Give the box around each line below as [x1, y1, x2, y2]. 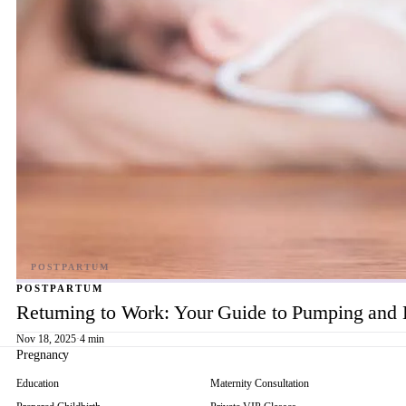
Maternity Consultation [210, 377, 309, 390]
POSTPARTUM [16, 283, 103, 294]
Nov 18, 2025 [16, 333, 76, 345]
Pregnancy [16, 348, 70, 362]
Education [16, 377, 59, 390]
